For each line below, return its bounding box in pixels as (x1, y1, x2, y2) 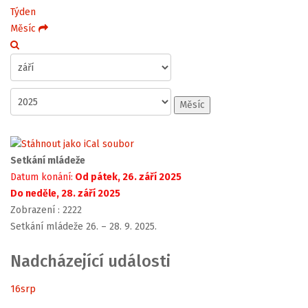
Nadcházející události (10, 252, 170, 272)
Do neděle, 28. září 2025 (10, 188, 120, 200)
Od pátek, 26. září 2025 (73, 171, 181, 184)
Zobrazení (10, 204, 55, 217)
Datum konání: (10, 171, 73, 184)
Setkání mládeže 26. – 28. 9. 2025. (10, 221, 157, 233)
